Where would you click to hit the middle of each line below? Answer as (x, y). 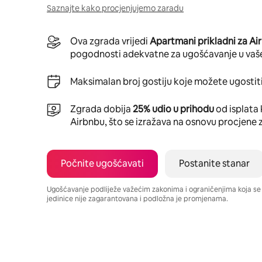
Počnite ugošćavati (102, 163)
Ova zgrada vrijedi (110, 41)
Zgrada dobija (101, 109)
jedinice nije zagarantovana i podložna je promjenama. (137, 199)
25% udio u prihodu (173, 109)
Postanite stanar (214, 163)
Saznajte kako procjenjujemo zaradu (115, 8)
